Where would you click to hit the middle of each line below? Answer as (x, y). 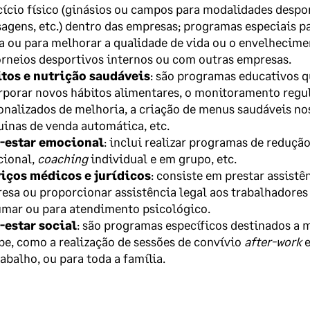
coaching (62, 158)
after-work (273, 241)
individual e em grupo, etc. (162, 158)
